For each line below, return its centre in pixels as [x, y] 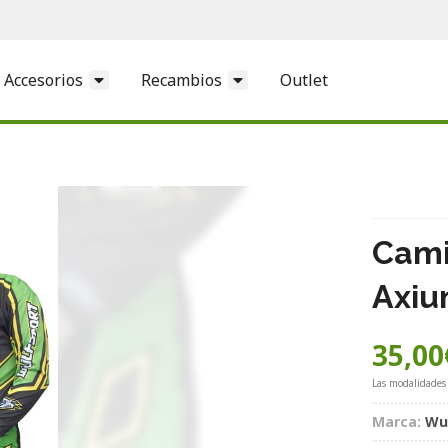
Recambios [181, 79]
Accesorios [43, 79]
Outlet [304, 79]
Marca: [396, 421]
